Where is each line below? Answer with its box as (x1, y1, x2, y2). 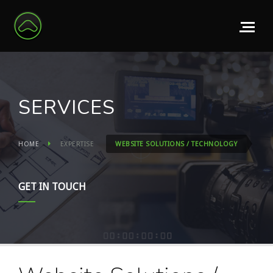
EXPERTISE (60, 140, 94, 148)
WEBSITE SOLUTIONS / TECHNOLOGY (115, 140, 237, 148)
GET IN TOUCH (18, 181, 86, 193)
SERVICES (18, 94, 115, 121)
